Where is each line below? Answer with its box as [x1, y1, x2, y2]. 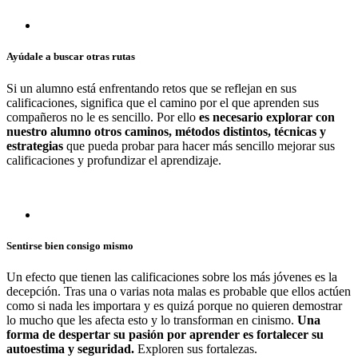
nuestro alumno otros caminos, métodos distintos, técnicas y [6, 124, 326, 138]
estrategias [6, 138, 63, 153]
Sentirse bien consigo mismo [6, 239, 133, 252]
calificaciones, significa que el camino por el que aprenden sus [6, 95, 319, 109]
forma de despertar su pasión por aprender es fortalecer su [6, 327, 324, 341]
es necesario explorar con [199, 109, 335, 124]
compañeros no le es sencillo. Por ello [6, 109, 199, 124]
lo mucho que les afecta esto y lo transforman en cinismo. [6, 312, 297, 327]
